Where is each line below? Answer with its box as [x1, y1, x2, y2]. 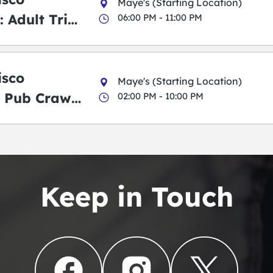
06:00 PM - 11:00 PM [118, 12, 203, 24]
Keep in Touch [40, 179, 233, 214]
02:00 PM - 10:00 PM [118, 90, 204, 102]
